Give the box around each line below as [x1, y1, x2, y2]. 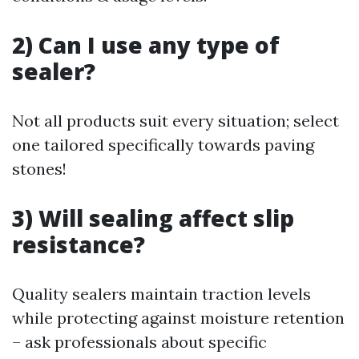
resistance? [12, 229, 145, 260]
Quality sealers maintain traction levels [12, 284, 311, 304]
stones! [12, 159, 67, 179]
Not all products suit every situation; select [12, 111, 339, 131]
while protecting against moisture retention [12, 308, 345, 328]
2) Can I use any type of [12, 30, 280, 60]
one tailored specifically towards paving [12, 135, 314, 155]
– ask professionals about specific [12, 332, 267, 352]
